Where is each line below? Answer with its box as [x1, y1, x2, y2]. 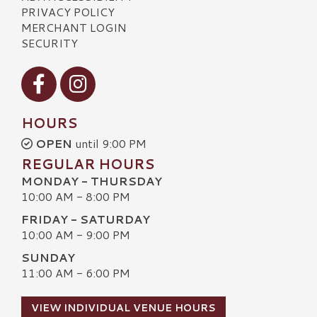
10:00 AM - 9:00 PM [21, 226, 130, 243]
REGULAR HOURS [21, 154, 154, 173]
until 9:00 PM [72, 134, 146, 151]
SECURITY [21, 34, 78, 51]
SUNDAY [21, 249, 75, 266]
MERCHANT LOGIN [21, 18, 127, 35]
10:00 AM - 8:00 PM [21, 188, 130, 204]
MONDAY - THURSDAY [21, 172, 162, 189]
